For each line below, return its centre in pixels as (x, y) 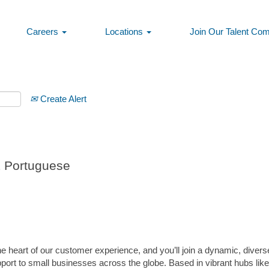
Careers (44, 32)
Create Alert (62, 99)
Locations (125, 32)
